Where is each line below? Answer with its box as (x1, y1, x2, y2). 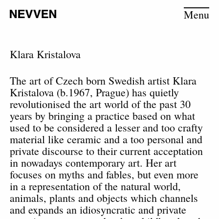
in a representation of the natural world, (10, 179, 181, 193)
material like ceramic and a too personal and (10, 132, 202, 146)
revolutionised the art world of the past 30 (10, 97, 191, 111)
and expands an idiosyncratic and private (10, 202, 186, 217)
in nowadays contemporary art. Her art (10, 155, 176, 170)
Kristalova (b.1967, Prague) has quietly (10, 85, 179, 99)
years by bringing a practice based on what (10, 109, 195, 123)
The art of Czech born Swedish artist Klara (10, 73, 197, 88)
